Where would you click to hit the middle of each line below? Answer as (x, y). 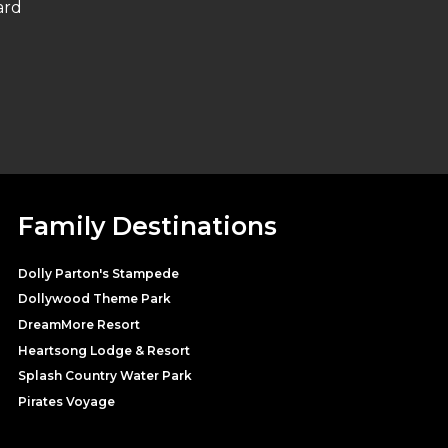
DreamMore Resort (79, 324)
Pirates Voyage (66, 401)
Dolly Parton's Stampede (98, 273)
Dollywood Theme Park (94, 299)
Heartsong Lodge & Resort (104, 350)
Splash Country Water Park (105, 376)
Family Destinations (147, 225)
